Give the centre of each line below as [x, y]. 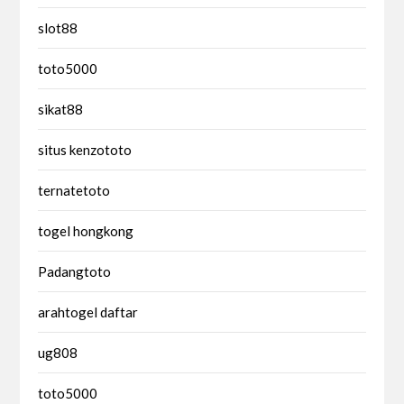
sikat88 [61, 109]
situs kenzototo [85, 149]
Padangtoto [75, 271]
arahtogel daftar [88, 312]
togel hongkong [86, 230]
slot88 [58, 28]
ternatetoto [74, 190]
